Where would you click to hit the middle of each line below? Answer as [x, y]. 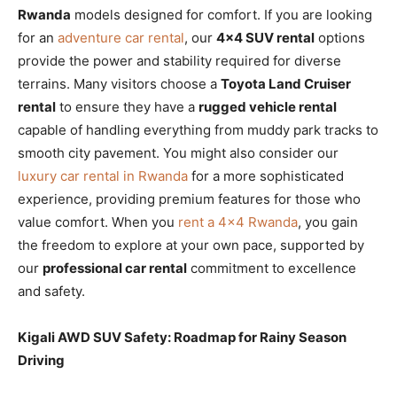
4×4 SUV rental [265, 38]
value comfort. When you [98, 222]
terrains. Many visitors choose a [119, 84]
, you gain [328, 222]
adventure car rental [121, 38]
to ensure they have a [127, 107]
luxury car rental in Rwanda [103, 176]
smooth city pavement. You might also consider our [178, 153]
